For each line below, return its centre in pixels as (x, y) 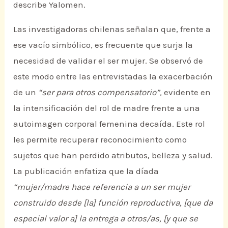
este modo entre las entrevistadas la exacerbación (113, 76)
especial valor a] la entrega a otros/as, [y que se (106, 218)
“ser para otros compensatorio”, (100, 92)
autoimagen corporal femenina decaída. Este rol (109, 123)
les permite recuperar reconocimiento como (100, 139)
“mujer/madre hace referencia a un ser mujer (102, 187)
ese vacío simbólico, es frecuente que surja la (103, 45)
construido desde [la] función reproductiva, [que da (113, 202)
